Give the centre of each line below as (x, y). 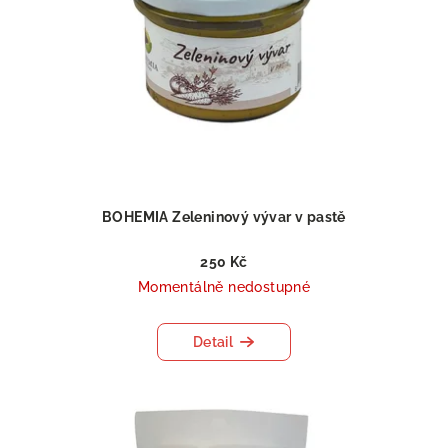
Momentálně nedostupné (224, 287)
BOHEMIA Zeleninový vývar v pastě (224, 217)
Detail (213, 342)
